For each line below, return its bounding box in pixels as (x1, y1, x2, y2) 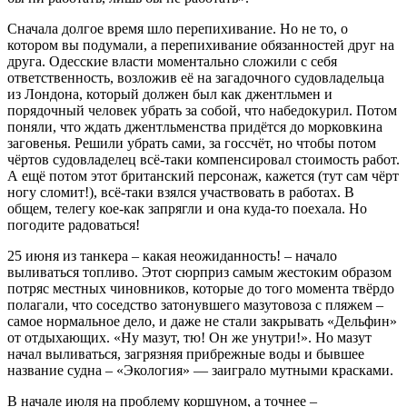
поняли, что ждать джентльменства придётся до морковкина (7, 118, 382, 134)
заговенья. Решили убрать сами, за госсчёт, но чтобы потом (7, 134, 376, 151)
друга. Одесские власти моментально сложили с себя (7, 53, 337, 69)
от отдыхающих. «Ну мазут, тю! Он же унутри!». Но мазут (7, 329, 372, 345)
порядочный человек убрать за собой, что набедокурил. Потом (7, 102, 397, 118)
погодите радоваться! (7, 216, 140, 233)
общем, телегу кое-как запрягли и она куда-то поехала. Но (7, 200, 367, 216)
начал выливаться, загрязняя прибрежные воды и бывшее (7, 345, 364, 362)
